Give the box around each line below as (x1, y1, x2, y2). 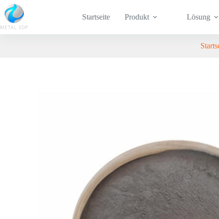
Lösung (187, 13, 211, 21)
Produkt (124, 13, 149, 21)
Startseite (82, 13, 110, 21)
